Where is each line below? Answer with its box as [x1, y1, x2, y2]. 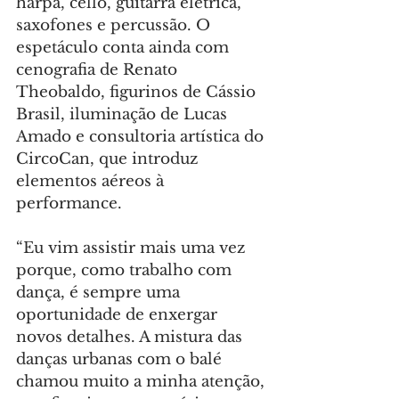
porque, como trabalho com [16, 261, 236, 281]
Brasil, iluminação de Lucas [16, 105, 232, 125]
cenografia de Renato [16, 61, 182, 80]
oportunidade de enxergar [16, 305, 222, 325]
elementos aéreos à [16, 172, 168, 191]
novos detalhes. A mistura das [16, 328, 247, 347]
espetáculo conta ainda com [16, 38, 233, 58]
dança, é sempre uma [16, 283, 184, 303]
